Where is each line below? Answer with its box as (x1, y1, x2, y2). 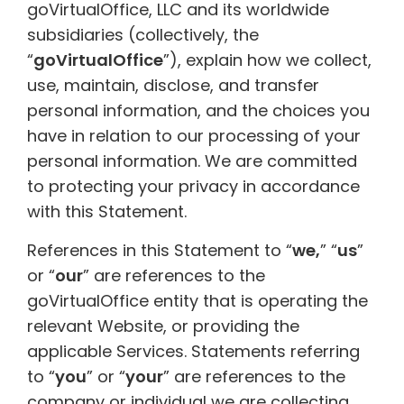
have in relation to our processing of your (27, 124, 361, 148)
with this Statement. (27, 200, 187, 224)
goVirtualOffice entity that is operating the (27, 289, 368, 312)
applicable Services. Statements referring (27, 339, 360, 363)
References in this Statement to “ (27, 238, 292, 262)
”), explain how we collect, (163, 49, 372, 72)
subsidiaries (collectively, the (27, 23, 259, 47)
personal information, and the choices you (27, 99, 370, 123)
